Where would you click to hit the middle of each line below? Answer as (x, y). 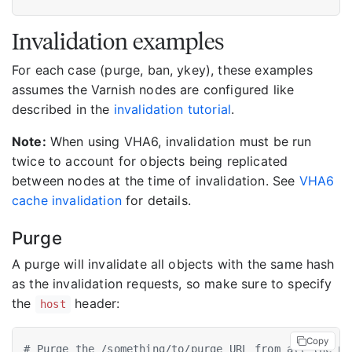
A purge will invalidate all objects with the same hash (173, 264)
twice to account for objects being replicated (150, 161)
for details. (156, 200)
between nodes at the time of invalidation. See (156, 180)
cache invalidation (67, 200)
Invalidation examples (118, 41)
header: (95, 304)
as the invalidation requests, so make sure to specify (172, 284)
